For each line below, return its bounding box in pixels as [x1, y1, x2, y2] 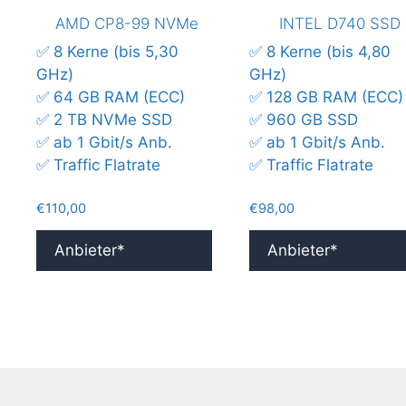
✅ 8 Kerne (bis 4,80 [248, 42, 391, 61]
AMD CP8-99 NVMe [55, 14, 199, 34]
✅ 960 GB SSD [248, 110, 358, 129]
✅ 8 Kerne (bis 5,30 [36, 42, 179, 61]
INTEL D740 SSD [278, 14, 401, 34]
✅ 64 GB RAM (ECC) [36, 87, 185, 106]
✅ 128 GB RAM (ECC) [248, 87, 403, 106]
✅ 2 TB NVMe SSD [36, 110, 172, 129]
